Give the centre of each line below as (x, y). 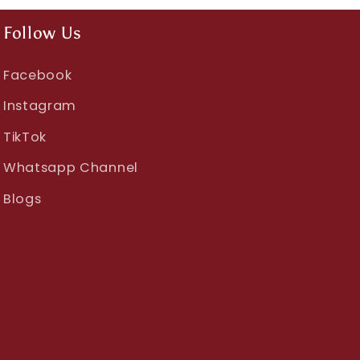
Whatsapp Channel (70, 168)
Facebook (37, 75)
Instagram (40, 106)
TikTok (25, 137)
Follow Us (43, 32)
